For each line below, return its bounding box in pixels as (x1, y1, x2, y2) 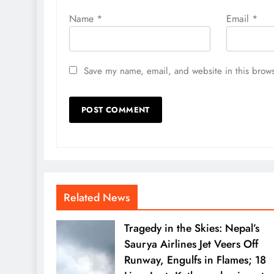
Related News (64, 189, 130, 206)
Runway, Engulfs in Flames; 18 (124, 251, 266, 268)
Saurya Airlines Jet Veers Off (124, 235, 258, 252)
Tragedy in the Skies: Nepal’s (124, 220, 259, 236)
